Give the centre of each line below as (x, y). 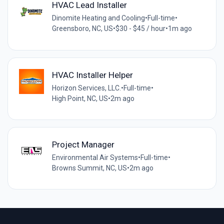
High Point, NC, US (80, 98)
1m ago (180, 29)
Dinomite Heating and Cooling (98, 18)
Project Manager (83, 144)
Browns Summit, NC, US (89, 168)
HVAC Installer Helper (92, 75)
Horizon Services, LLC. (86, 88)
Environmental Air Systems (95, 157)
